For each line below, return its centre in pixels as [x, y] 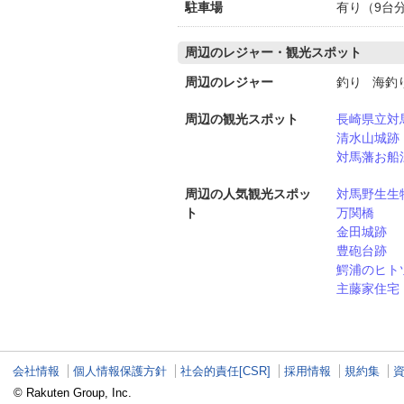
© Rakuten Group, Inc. [73, 393]
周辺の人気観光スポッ [248, 194]
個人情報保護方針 [120, 371]
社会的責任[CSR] [225, 371]
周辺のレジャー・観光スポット [273, 52]
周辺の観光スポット [242, 119]
